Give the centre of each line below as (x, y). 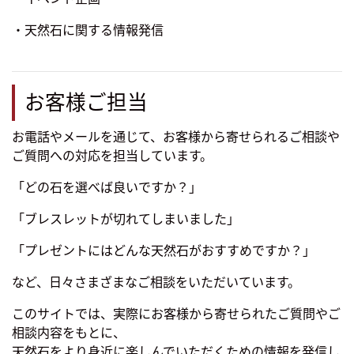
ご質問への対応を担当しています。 (112, 156)
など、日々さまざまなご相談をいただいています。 (156, 282)
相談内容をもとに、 (69, 333)
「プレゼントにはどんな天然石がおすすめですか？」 (164, 251)
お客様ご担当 (86, 103)
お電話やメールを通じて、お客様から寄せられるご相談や (176, 137)
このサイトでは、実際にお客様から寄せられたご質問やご (176, 314)
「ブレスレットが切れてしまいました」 (126, 219)
